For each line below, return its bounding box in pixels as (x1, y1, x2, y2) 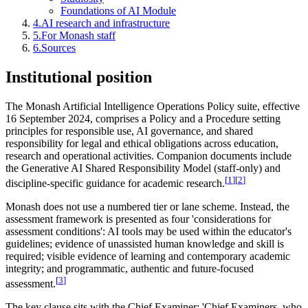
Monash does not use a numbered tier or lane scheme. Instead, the (5, 200, 289, 212)
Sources (41, 41, 76, 54)
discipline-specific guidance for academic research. (5, 177, 225, 189)
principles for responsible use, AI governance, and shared (5, 124, 253, 137)
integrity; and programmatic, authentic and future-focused (5, 262, 254, 274)
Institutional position (5, 67, 152, 86)
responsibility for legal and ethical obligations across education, (5, 137, 278, 149)
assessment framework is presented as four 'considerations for (5, 212, 271, 225)
